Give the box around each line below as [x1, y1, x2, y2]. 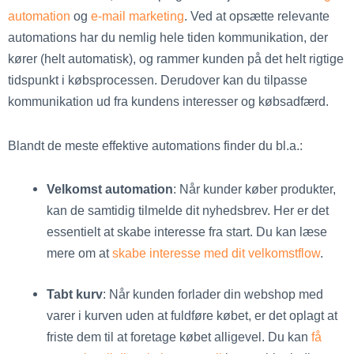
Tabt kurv [47, 287, 104, 302]
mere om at [47, 246, 113, 261]
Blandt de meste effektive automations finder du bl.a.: [8, 137, 303, 153]
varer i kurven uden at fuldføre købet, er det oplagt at [47, 308, 338, 323]
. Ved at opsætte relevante [184, 9, 330, 23]
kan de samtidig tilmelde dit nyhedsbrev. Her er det [47, 203, 330, 218]
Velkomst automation [47, 182, 174, 197]
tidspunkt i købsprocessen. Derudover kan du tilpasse [8, 73, 307, 87]
